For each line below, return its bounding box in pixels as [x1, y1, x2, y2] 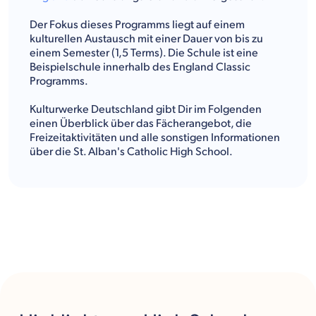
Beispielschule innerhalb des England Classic [30, 60, 250, 74]
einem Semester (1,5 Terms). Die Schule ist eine [30, 46, 258, 60]
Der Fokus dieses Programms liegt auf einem [30, 18, 245, 32]
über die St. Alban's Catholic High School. [30, 145, 233, 159]
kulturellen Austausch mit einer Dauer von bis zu [30, 32, 263, 46]
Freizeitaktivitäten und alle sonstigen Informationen [30, 130, 280, 145]
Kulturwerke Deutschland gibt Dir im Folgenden [30, 102, 262, 116]
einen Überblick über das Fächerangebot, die [30, 116, 252, 130]
